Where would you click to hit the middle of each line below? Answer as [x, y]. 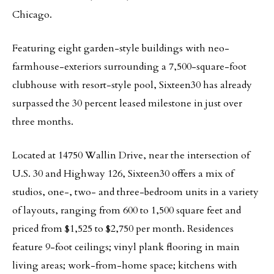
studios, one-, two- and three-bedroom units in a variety [135, 192]
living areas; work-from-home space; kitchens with [125, 265]
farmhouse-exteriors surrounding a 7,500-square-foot [129, 67]
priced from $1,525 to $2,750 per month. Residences [123, 229]
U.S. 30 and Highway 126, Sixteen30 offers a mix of [123, 174]
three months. [43, 122]
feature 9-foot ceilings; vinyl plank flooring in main [126, 247]
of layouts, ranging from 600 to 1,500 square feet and [127, 210]
